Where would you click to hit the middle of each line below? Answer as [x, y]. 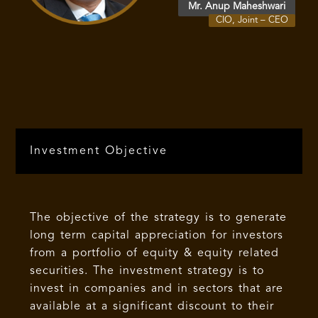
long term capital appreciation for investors [157, 235]
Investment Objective [99, 151]
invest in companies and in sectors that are [157, 289]
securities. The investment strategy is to [147, 271]
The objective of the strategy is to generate [159, 218]
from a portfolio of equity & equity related [155, 253]
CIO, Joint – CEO [252, 20]
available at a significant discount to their [152, 306]
